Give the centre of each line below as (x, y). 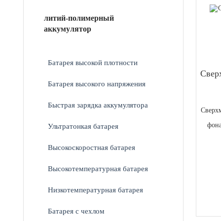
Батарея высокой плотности (93, 62)
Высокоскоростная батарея (92, 147)
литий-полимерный (79, 18)
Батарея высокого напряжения (97, 83)
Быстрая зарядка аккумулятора (98, 105)
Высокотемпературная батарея (98, 168)
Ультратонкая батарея (83, 126)
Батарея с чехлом (76, 211)
